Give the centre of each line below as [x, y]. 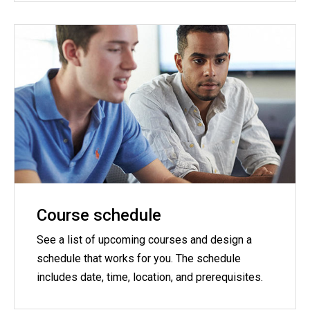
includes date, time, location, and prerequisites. [150, 277]
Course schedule [99, 215]
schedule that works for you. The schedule [139, 258]
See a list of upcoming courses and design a [144, 239]
